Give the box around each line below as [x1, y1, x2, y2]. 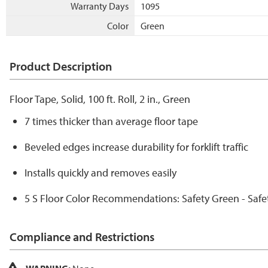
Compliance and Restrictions [10, 229, 154, 244]
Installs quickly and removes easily [25, 165, 176, 179]
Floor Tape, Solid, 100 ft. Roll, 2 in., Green [10, 92, 190, 106]
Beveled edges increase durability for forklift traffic [25, 139, 248, 154]
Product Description [10, 58, 112, 74]
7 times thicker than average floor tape [25, 114, 198, 128]
